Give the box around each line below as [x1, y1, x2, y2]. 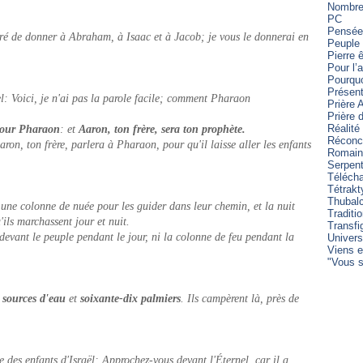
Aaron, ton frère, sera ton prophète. [79, 123, 246, 135]
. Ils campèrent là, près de [181, 293, 299, 305]
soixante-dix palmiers [80, 293, 181, 305]
